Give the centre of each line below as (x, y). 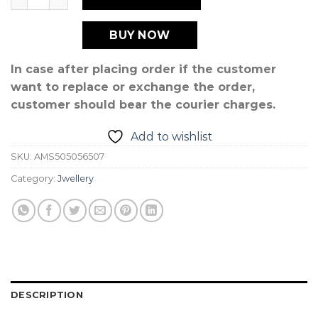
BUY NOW (140, 35)
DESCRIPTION (47, 295)
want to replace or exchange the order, (133, 87)
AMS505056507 (69, 157)
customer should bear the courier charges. (143, 104)
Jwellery (76, 179)
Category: (34, 179)
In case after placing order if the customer (143, 69)
